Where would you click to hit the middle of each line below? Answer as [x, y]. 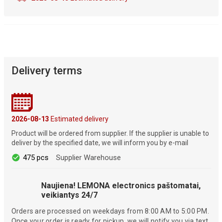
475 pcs [35, 157]
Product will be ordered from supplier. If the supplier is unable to [110, 133]
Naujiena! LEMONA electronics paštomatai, [121, 185]
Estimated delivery [79, 119]
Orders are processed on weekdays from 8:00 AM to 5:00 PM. [110, 211]
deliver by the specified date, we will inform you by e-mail [100, 142]
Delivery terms [47, 70]
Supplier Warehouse [88, 157]
